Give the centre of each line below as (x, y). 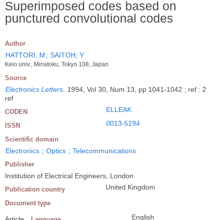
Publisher (20, 164)
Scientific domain (32, 139)
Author (15, 43)
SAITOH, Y (67, 55)
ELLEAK (119, 109)
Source (16, 78)
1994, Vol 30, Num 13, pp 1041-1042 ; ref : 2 (137, 89)
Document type (28, 203)
